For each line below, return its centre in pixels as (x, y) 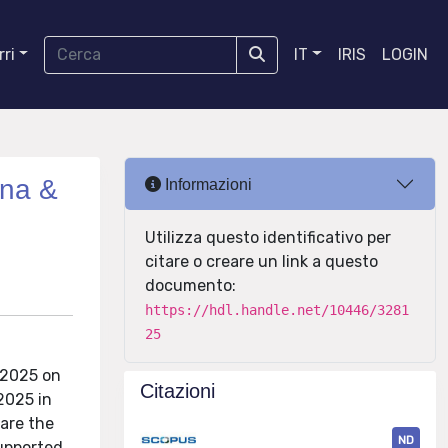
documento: (190, 285)
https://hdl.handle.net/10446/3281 (277, 310)
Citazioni (177, 391)
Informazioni (206, 184)
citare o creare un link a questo (261, 261)
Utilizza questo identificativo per (268, 237)
